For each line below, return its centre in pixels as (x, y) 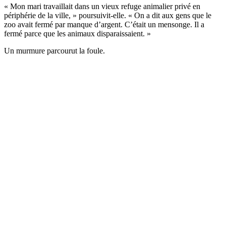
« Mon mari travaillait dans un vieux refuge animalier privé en (102, 6)
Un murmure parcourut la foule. (54, 50)
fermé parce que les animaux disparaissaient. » (77, 33)
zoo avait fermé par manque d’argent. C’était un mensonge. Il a (104, 24)
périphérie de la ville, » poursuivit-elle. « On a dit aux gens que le (108, 15)
